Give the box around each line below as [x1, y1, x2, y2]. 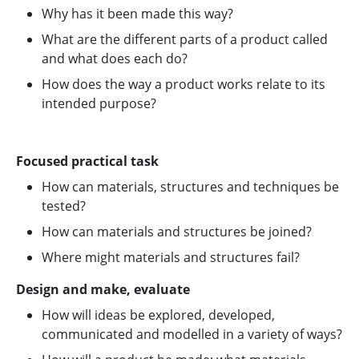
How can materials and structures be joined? [42, 223, 312, 240]
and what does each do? [42, 50, 188, 67]
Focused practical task [16, 152, 159, 170]
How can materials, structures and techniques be [42, 178, 339, 196]
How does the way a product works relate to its [42, 75, 325, 93]
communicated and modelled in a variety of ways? [42, 325, 342, 343]
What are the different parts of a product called [42, 30, 328, 48]
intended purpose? [42, 95, 156, 112]
